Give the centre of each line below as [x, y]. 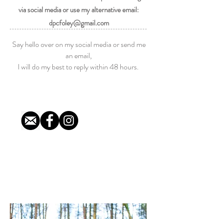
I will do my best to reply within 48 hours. [79, 67]
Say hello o [28, 44]
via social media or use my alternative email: [79, 10]
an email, [79, 55]
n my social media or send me [102, 44]
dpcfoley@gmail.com [79, 23]
